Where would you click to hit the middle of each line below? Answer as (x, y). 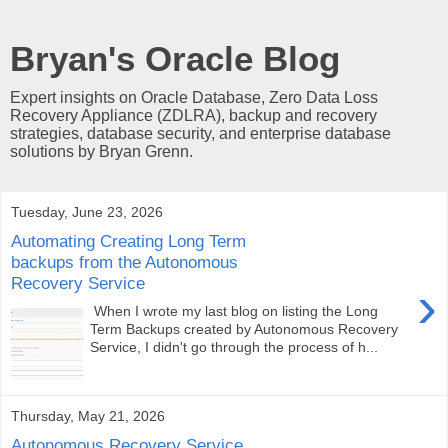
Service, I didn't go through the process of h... (234, 347)
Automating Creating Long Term (128, 240)
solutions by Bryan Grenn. (101, 151)
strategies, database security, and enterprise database (200, 133)
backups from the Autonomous (124, 261)
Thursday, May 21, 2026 (88, 416)
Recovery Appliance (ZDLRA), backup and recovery (193, 115)
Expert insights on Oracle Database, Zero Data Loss (194, 97)
